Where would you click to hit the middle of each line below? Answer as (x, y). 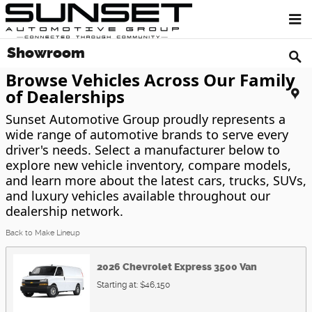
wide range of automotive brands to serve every (147, 134)
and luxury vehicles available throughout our (138, 196)
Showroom (46, 53)
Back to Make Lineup (43, 233)
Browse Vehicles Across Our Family (150, 80)
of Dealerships (65, 96)
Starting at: (117, 285)
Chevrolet (147, 267)
